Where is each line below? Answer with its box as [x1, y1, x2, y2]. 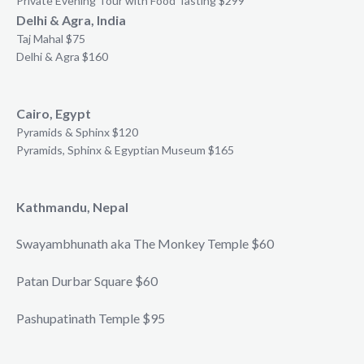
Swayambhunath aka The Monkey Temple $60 [16, 236, 274, 252]
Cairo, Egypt [16, 105, 91, 121]
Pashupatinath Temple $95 [16, 310, 165, 326]
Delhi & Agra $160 [16, 49, 108, 63]
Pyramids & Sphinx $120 [16, 124, 138, 139]
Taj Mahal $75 [16, 31, 85, 45]
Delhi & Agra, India [16, 11, 126, 28]
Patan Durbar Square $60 [16, 273, 158, 289]
